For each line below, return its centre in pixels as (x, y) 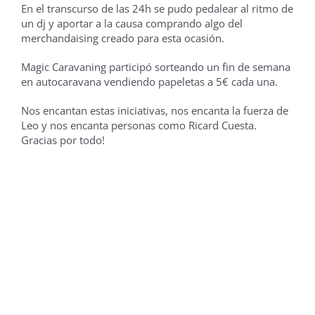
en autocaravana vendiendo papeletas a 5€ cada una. (149, 82)
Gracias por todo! (63, 140)
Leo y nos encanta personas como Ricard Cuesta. (139, 125)
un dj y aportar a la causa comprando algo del (131, 23)
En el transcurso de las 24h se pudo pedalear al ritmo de (157, 8)
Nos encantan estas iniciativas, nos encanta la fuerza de (154, 110)
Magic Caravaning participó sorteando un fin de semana (155, 67)
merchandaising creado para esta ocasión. (122, 38)
